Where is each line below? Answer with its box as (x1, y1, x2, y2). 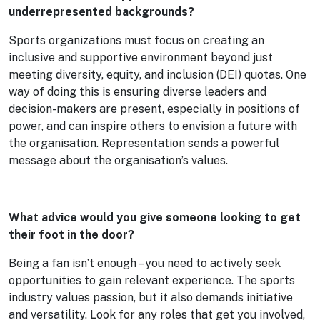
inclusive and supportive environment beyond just (9, 51, 273, 64)
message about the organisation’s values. (9, 154, 228, 167)
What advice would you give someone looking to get (9, 211, 301, 224)
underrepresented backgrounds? (9, 5, 194, 19)
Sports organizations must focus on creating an (9, 34, 264, 47)
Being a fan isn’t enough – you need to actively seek (9, 256, 281, 270)
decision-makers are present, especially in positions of (9, 102, 300, 116)
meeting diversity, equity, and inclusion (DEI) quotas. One (9, 68, 306, 81)
